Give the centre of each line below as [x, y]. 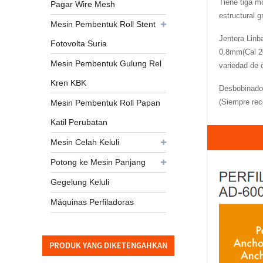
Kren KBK [69, 83]
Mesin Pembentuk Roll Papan [106, 103]
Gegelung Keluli [80, 182]
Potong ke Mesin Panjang [98, 162]
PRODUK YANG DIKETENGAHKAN [108, 245]
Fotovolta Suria [79, 44]
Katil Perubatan [79, 122]
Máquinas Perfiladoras [92, 202]
